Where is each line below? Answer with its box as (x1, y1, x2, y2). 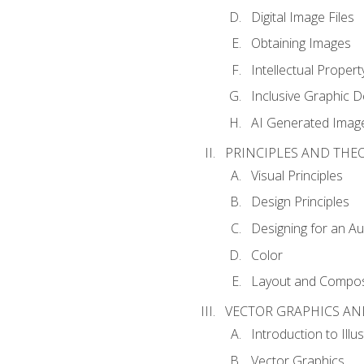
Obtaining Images (250, 34, 351, 53)
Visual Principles (250, 166, 343, 184)
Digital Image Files (250, 7, 354, 26)
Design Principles (250, 193, 349, 211)
